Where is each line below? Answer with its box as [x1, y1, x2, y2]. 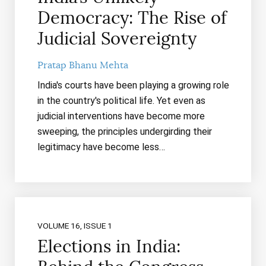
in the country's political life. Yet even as [37, 95, 205, 107]
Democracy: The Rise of [37, 7, 227, 28]
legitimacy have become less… [37, 141, 165, 153]
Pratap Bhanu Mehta [37, 59, 128, 72]
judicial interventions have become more [37, 110, 205, 122]
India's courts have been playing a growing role [37, 80, 229, 91]
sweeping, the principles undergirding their [37, 126, 212, 138]
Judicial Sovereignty [37, 27, 197, 49]
